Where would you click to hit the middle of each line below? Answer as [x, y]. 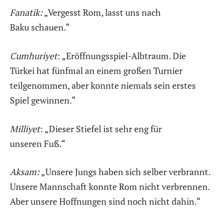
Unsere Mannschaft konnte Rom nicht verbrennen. [110, 187]
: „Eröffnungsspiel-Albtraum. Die [122, 55]
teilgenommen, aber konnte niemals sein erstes [103, 85]
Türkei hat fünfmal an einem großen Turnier [96, 70]
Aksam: [25, 172]
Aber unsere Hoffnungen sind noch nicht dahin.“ [105, 202]
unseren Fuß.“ [38, 143]
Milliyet [25, 129]
